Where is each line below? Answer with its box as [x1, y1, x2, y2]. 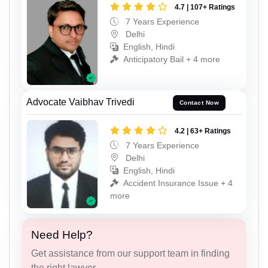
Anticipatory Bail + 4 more [123, 54, 220, 65]
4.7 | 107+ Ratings [175, 3, 235, 12]
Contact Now [179, 99, 220, 106]
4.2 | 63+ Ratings [175, 126, 231, 135]
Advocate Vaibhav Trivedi [26, 96, 135, 107]
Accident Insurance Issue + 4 [123, 178, 233, 188]
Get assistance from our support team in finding [31, 248, 230, 259]
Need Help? [31, 229, 93, 242]
